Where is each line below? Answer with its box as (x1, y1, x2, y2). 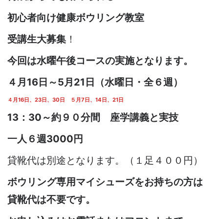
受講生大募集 (7, 33, 66, 45)
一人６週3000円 (7, 133, 93, 145)
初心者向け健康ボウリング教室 (7, 12, 144, 23)
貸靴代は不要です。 (7, 194, 95, 205)
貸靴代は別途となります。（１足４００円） (7, 154, 203, 166)
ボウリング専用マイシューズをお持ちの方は (7, 176, 203, 188)
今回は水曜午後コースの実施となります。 (7, 55, 193, 66)
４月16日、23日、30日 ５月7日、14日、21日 (7, 96, 124, 103)
